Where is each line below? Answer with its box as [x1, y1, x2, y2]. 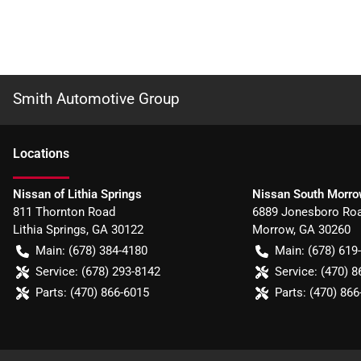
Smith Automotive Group [13, 89, 180, 108]
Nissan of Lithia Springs [13, 187, 142, 201]
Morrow [251, 222, 293, 237]
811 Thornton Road [13, 205, 115, 219]
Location [13, 146, 63, 161]
